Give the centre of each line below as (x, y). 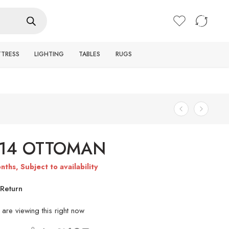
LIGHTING (49, 54)
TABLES (90, 54)
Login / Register (184, 10)
